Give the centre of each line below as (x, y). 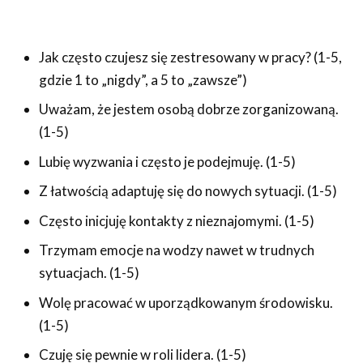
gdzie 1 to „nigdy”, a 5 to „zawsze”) (143, 79)
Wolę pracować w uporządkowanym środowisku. (186, 302)
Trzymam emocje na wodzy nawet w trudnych (176, 250)
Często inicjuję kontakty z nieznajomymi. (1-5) (176, 220)
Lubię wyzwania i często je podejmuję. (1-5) (167, 161)
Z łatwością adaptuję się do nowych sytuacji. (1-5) (188, 191)
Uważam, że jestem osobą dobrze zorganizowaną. (188, 109)
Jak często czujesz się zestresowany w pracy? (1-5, (190, 57)
